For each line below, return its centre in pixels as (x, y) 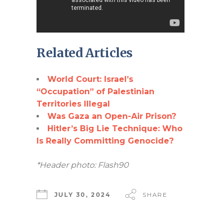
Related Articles (85, 53)
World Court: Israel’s (90, 79)
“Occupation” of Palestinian (95, 91)
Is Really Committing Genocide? (105, 141)
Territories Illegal (73, 104)
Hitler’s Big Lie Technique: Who (115, 128)
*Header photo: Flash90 (83, 165)
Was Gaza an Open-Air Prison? (112, 116)
